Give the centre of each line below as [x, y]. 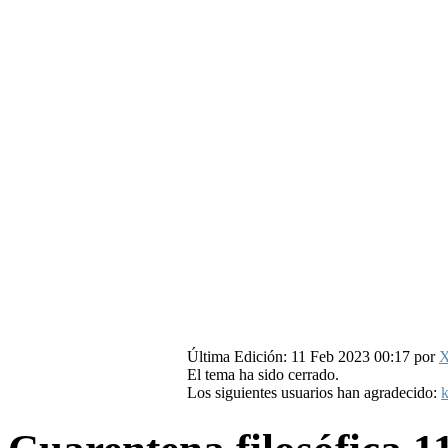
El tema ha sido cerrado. [263, 375]
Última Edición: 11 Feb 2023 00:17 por [313, 357]
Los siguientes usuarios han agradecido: [314, 393]
